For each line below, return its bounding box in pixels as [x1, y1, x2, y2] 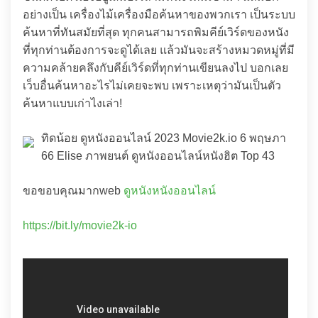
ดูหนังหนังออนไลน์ [124, 185, 216, 197]
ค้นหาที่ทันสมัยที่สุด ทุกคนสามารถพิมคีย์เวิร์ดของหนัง [23, 26, 289, 38]
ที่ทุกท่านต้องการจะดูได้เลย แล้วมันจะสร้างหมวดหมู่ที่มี [23, 44, 295, 56]
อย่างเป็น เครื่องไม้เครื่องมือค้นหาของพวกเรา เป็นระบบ [23, 9, 295, 21]
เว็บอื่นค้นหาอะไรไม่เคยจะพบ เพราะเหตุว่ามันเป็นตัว [23, 79, 281, 92]
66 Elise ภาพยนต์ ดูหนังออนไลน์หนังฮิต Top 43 [41, 150, 275, 162]
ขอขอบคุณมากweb [23, 185, 124, 197]
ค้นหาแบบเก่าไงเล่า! [23, 97, 122, 109]
